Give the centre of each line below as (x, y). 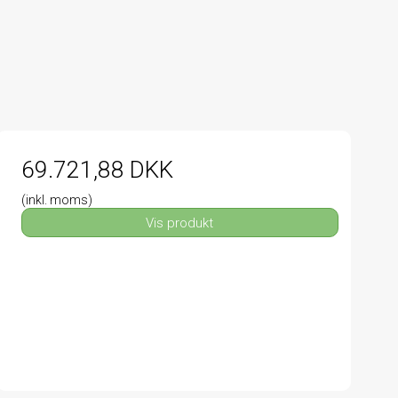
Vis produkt (180, 223)
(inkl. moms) (56, 200)
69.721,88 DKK (97, 170)
